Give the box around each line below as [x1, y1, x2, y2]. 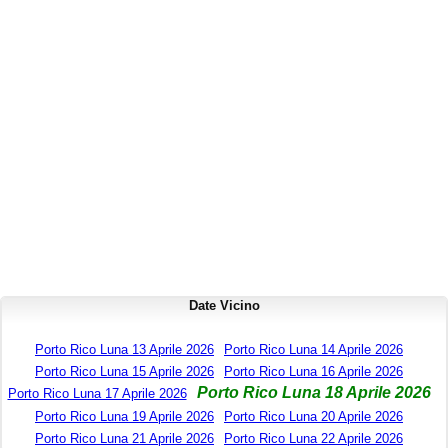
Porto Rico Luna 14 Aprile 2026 [224, 342, 403, 358]
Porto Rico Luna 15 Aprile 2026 [35, 364, 214, 380]
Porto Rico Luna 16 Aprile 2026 [224, 364, 403, 380]
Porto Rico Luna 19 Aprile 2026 [35, 409, 214, 425]
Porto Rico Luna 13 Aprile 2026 [35, 342, 214, 358]
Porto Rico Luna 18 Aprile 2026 [196, 384, 431, 402]
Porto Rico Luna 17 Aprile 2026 [7, 386, 187, 402]
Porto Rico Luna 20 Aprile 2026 [224, 409, 403, 425]
